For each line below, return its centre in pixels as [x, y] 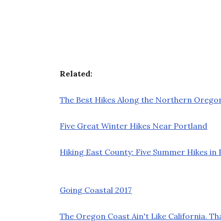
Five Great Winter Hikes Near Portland [134, 126]
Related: [76, 73]
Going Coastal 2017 [96, 190]
